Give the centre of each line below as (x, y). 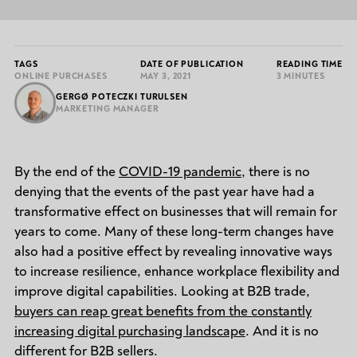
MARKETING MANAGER (107, 109)
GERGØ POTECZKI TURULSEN (122, 97)
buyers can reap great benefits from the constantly (163, 311)
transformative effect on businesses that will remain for (175, 211)
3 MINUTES (300, 76)
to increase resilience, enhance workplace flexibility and (177, 271)
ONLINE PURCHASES (61, 76)
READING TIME (310, 65)
